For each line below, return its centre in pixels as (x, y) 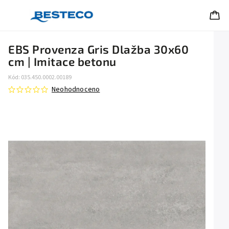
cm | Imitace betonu (62, 62)
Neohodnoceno (76, 89)
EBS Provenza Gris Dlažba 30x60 (98, 49)
